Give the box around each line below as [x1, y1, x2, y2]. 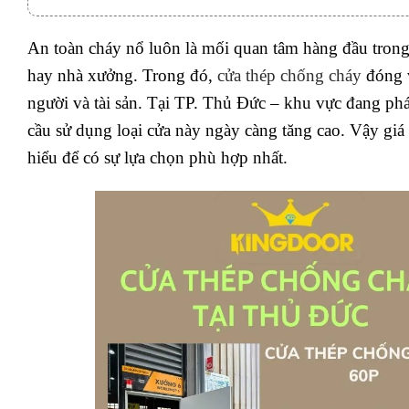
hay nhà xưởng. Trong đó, [27, 66, 213, 86]
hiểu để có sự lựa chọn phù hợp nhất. [27, 148, 288, 168]
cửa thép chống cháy [213, 66, 362, 86]
